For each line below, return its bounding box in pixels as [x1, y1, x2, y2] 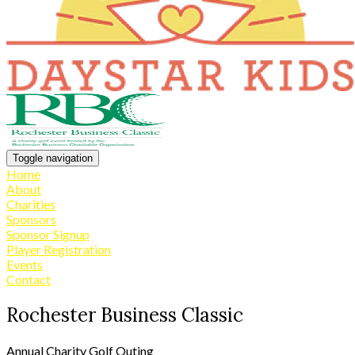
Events [6, 256, 43, 272]
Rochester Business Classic [6, 302, 243, 327]
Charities [6, 196, 55, 212]
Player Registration [6, 241, 111, 257]
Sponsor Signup [6, 226, 90, 242]
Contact [6, 271, 51, 287]
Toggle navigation [13, 151, 93, 164]
